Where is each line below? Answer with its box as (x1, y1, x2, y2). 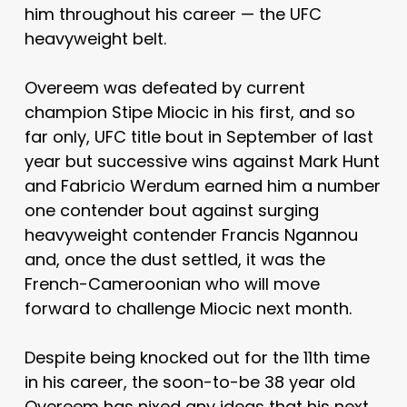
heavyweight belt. (24, 26, 166, 50)
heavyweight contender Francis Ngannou (24, 223, 358, 246)
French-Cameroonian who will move (24, 272, 320, 295)
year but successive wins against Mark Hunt (24, 149, 380, 173)
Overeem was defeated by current (24, 75, 305, 99)
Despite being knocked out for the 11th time (24, 345, 370, 369)
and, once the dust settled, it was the (24, 247, 325, 271)
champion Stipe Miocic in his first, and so (24, 100, 355, 124)
